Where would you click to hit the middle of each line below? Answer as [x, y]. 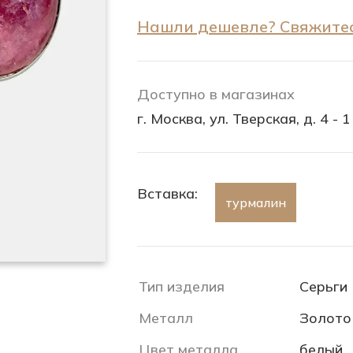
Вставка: [167, 193]
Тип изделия [182, 286]
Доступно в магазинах [216, 94]
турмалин [256, 203]
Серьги [323, 286]
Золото [325, 318]
